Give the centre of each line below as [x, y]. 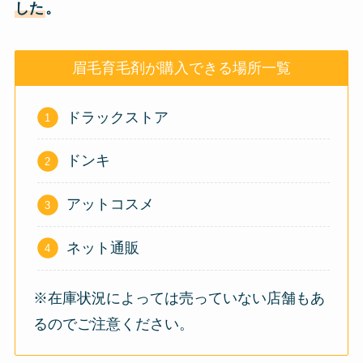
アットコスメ [110, 205]
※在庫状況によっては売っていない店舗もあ [179, 298]
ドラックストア [117, 117]
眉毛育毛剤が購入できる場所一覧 [181, 68]
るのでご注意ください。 [114, 324]
